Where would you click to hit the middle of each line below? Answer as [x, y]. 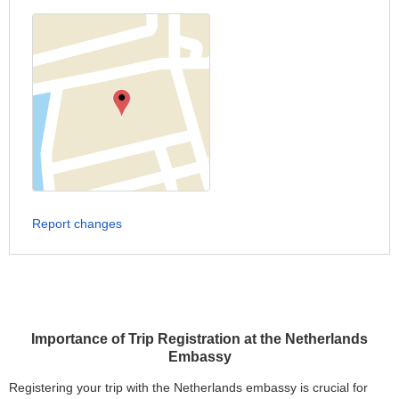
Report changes [77, 224]
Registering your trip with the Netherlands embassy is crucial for [188, 388]
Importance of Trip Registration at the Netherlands [199, 339]
